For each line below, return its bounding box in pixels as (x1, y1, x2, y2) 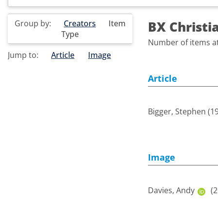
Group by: (15, 18, 53, 29)
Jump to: (8, 49, 40, 60)
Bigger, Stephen (148, 106, 206, 117)
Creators (64, 18, 96, 29)
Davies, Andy (148, 184, 195, 196)
